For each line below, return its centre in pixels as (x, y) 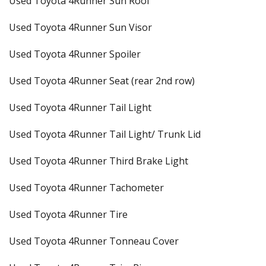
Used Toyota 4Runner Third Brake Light (99, 161)
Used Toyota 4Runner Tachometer (86, 188)
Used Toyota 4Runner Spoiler (75, 54)
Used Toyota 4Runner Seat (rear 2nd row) (102, 81)
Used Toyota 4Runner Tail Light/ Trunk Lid (105, 134)
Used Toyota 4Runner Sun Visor (80, 27)
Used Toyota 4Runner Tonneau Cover (94, 241)
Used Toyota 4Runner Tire (68, 214)
